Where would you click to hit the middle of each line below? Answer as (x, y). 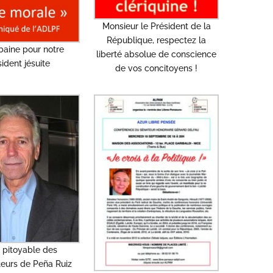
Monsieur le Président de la (156, 27)
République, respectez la (157, 41)
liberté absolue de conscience (157, 55)
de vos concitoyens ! (157, 69)
